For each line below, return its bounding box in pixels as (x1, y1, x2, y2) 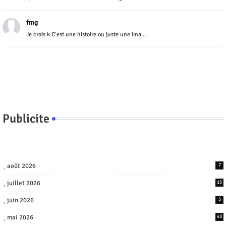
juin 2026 (7, 196, 34, 204)
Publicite (3, 110, 49, 126)
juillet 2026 (7, 179, 40, 187)
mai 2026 (7, 213, 33, 221)
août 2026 (7, 161, 36, 170)
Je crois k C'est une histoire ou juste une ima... (26, 30, 146, 38)
